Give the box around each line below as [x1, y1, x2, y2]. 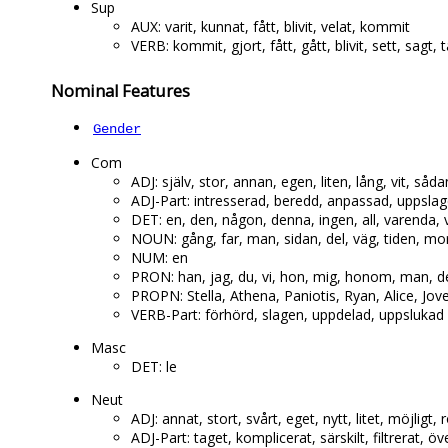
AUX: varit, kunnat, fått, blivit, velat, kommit [131, 17, 410, 37]
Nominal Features [51, 79, 190, 102]
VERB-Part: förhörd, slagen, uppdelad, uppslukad [131, 305, 444, 325]
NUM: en [131, 248, 188, 268]
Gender [93, 121, 141, 138]
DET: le [131, 357, 177, 377]
